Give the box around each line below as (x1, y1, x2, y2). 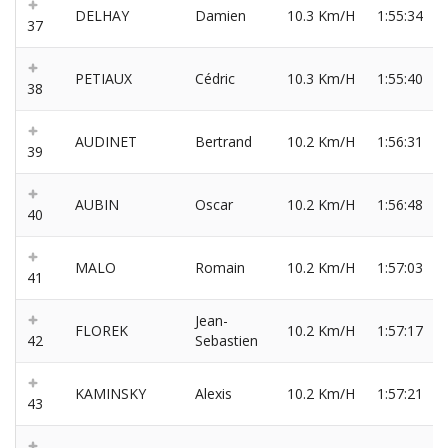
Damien (195, 6, 246, 26)
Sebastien (195, 331, 258, 351)
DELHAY (75, 6, 129, 26)
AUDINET (75, 132, 137, 152)
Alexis (195, 384, 232, 404)
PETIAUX (75, 69, 132, 89)
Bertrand (195, 132, 252, 152)
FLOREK (75, 321, 128, 341)
